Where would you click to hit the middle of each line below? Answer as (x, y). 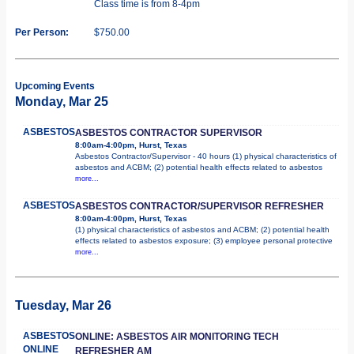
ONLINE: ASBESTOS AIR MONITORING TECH (177, 336)
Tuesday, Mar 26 (63, 305)
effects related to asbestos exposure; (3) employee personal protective (204, 240)
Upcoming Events (55, 86)
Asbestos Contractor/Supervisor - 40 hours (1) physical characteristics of (206, 156)
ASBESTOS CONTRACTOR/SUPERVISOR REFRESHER (200, 206)
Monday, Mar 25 (62, 101)
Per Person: (42, 32)
